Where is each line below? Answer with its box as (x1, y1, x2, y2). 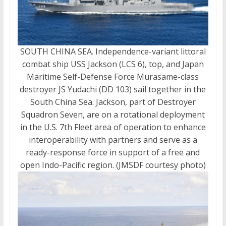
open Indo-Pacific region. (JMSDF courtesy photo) (20, 159, 206, 171)
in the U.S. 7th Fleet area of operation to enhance (20, 122, 206, 133)
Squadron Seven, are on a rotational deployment (21, 109, 205, 121)
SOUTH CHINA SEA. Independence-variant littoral (20, 46, 206, 58)
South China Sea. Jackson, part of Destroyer (30, 96, 196, 108)
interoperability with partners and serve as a (28, 134, 197, 146)
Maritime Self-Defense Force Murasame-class (27, 71, 199, 83)
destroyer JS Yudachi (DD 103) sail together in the (20, 84, 206, 95)
